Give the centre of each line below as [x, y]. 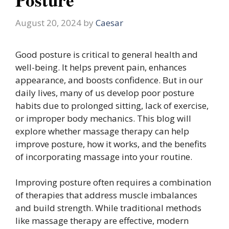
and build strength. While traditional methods [108, 208]
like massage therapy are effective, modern [102, 221]
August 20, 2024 [48, 22]
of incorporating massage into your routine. [104, 156]
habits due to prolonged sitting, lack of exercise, [112, 105]
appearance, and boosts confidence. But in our [109, 80]
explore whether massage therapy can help [102, 131]
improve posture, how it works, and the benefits [111, 144]
